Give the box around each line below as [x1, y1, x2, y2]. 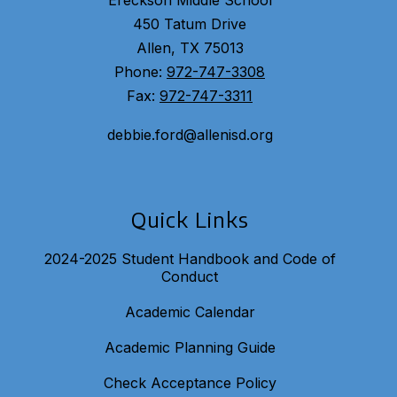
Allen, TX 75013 [136, 39, 244, 58]
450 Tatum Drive [133, 15, 246, 34]
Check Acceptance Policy [103, 374, 276, 393]
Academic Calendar [124, 303, 255, 322]
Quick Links [130, 206, 249, 233]
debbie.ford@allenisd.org [106, 126, 273, 144]
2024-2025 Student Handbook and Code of [43, 250, 336, 269]
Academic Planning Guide [104, 339, 276, 357]
